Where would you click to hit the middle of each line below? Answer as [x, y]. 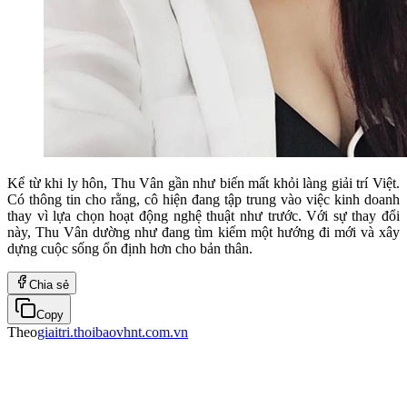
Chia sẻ [49, 284]
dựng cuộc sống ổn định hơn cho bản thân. [130, 248]
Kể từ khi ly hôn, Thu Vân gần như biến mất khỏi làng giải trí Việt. [203, 183]
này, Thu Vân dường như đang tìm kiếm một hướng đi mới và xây [203, 232]
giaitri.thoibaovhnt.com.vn [113, 332]
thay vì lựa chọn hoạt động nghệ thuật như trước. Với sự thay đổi [203, 215]
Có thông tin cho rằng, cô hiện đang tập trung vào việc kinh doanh [203, 199]
